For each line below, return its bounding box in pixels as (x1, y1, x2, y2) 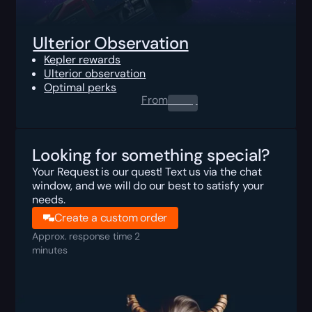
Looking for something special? (32, 143, 270, 166)
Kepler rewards (44, 52, 121, 67)
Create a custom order (54, 210, 168, 225)
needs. (32, 192, 65, 207)
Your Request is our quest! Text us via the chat (32, 164, 262, 179)
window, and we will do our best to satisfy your (32, 178, 264, 193)
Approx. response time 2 (32, 229, 141, 242)
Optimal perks (44, 79, 117, 95)
